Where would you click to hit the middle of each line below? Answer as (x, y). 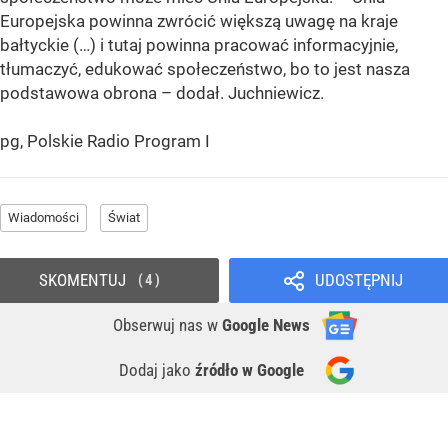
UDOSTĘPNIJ (358, 279)
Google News (266, 324)
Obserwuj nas (160, 324)
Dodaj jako (157, 369)
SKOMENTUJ (82, 279)
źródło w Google (249, 369)
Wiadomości (43, 217)
